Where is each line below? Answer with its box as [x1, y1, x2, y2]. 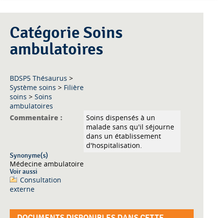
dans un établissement [86, 131, 161, 141]
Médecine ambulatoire [10, 159, 84, 169]
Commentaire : [10, 113, 62, 123]
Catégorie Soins [10, 23, 123, 43]
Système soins [10, 83, 56, 92]
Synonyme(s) [10, 151, 48, 160]
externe [10, 184, 35, 194]
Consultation [20, 175, 61, 185]
